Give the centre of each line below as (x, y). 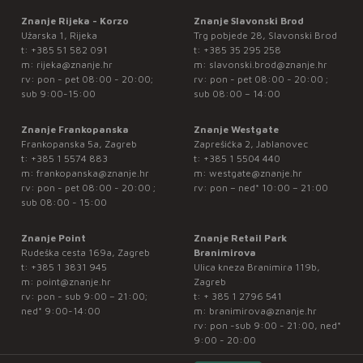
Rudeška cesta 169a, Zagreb (85, 253)
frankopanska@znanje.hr (92, 173)
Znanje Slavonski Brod (248, 21)
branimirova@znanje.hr (263, 311)
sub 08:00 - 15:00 (64, 203)
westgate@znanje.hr (255, 173)
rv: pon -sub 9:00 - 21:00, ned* (267, 326)
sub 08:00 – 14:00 (237, 94)
